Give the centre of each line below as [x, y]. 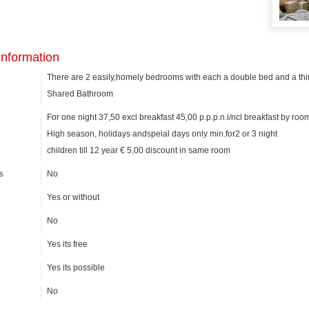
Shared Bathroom [80, 94]
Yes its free [67, 244]
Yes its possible [76, 268]
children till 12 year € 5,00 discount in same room [139, 150]
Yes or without [73, 197]
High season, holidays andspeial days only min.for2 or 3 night [163, 134]
